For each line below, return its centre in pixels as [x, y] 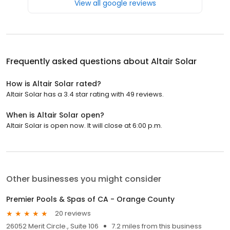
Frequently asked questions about [79, 61]
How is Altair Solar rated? [54, 83]
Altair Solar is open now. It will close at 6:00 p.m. [84, 125]
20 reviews [73, 214]
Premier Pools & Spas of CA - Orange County [90, 199]
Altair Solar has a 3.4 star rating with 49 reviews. [85, 94]
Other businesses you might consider [84, 179]
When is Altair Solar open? [55, 115]
